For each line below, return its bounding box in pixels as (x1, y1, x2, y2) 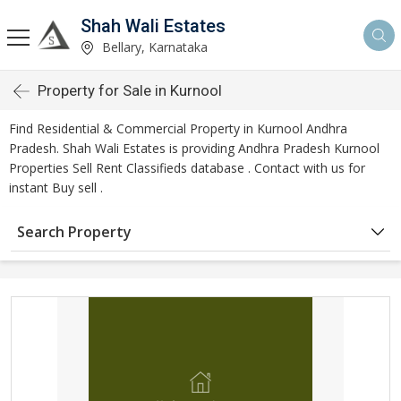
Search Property (17, 222, 132, 242)
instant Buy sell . (9, 179, 103, 196)
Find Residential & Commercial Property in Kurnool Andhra (9, 120, 347, 137)
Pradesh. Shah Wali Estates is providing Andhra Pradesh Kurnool (9, 140, 380, 157)
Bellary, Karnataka (98, 38, 208, 55)
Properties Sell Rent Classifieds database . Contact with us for (9, 159, 365, 176)
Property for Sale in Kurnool (38, 81, 222, 99)
